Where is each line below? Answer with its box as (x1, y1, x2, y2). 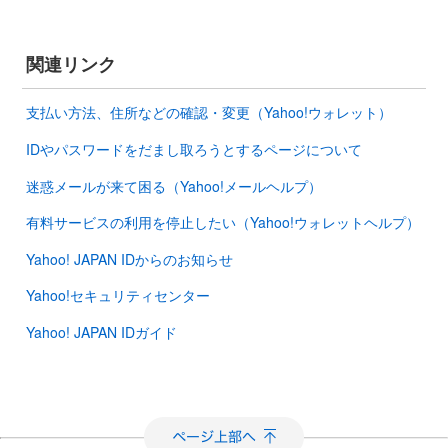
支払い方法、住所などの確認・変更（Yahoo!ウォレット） (26, 102, 392, 123)
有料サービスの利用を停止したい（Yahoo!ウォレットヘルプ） (26, 212, 420, 233)
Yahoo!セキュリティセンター (26, 285, 210, 306)
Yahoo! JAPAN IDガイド (26, 321, 177, 342)
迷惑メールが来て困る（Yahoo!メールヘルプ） (26, 175, 322, 196)
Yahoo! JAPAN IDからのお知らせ (26, 248, 233, 269)
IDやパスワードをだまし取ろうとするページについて (26, 138, 362, 159)
